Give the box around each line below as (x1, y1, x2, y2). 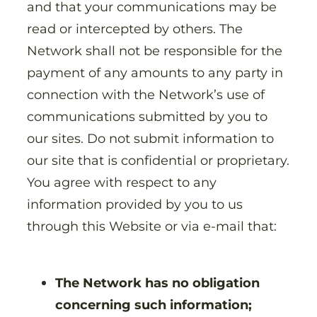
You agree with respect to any (27, 173, 217, 190)
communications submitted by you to (27, 108, 267, 125)
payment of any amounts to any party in (27, 64, 283, 81)
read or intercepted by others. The (27, 20, 243, 37)
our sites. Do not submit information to (27, 129, 274, 146)
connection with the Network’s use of (27, 86, 265, 103)
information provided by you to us (27, 195, 243, 212)
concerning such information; (55, 296, 254, 313)
